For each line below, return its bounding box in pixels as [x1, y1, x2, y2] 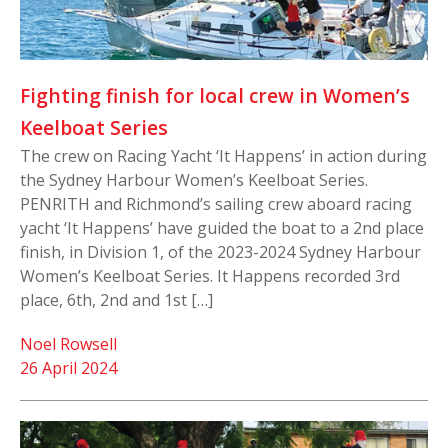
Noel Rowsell [20, 332, 117, 355]
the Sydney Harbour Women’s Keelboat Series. [20, 168, 368, 191]
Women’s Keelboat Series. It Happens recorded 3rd [20, 264, 400, 287]
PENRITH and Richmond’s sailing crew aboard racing [20, 192, 412, 215]
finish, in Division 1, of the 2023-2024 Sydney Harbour [20, 240, 421, 263]
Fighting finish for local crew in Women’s [20, 81, 410, 109]
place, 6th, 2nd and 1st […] [20, 288, 213, 311]
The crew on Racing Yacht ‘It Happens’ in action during [20, 144, 427, 167]
